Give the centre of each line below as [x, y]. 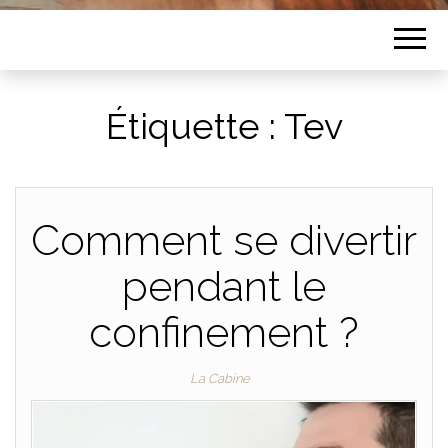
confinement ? [224, 332]
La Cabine [220, 378]
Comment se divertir [224, 240]
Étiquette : [194, 126]
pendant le [224, 286]
